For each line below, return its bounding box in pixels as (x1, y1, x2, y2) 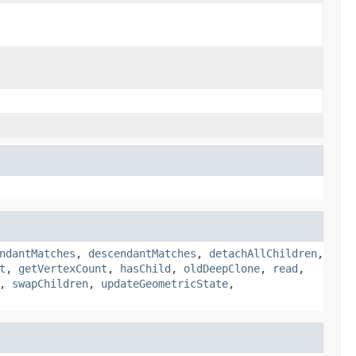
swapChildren (12, 277, 88, 290)
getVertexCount (18, 261, 107, 275)
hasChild (120, 261, 171, 275)
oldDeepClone (184, 261, 260, 275)
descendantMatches (88, 246, 196, 260)
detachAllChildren (209, 246, 317, 260)
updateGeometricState (101, 277, 228, 290)
